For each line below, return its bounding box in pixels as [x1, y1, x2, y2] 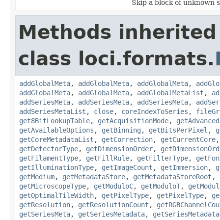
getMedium [19, 172, 55, 181]
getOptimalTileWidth [19, 191, 94, 199]
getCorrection [102, 135, 153, 143]
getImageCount [102, 163, 153, 171]
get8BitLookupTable [19, 116, 90, 125]
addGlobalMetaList [137, 88, 204, 97]
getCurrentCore [161, 135, 216, 143]
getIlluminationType [19, 163, 94, 171]
